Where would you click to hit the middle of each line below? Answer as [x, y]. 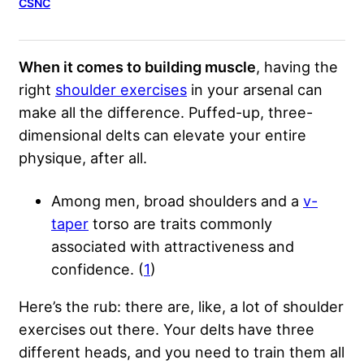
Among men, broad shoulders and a [177, 201]
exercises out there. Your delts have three [167, 329]
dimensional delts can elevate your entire [162, 135]
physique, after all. [83, 158]
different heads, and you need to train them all [182, 352]
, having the [297, 67]
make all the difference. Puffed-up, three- [166, 113]
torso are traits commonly [180, 224]
